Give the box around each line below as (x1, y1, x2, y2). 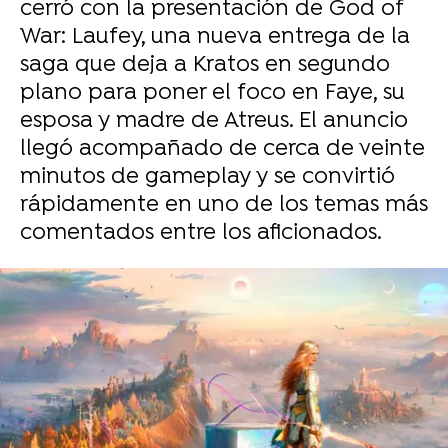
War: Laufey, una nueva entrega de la (20, 24, 410, 51)
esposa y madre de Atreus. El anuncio (20, 108, 408, 135)
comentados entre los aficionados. (20, 220, 382, 247)
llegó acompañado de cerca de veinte (20, 136, 425, 163)
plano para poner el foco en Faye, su (20, 80, 405, 107)
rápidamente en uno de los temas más (20, 192, 428, 219)
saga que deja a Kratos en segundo (20, 52, 390, 79)
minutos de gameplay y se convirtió (20, 164, 395, 191)
